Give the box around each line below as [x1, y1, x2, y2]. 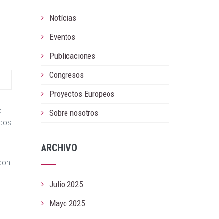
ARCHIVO [41, 142, 77, 153]
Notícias [49, 13, 76, 22]
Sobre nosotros [49, 108, 98, 118]
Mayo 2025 [49, 198, 85, 208]
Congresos [49, 70, 84, 80]
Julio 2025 [49, 179, 83, 189]
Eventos [49, 32, 75, 42]
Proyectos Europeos [49, 89, 114, 99]
